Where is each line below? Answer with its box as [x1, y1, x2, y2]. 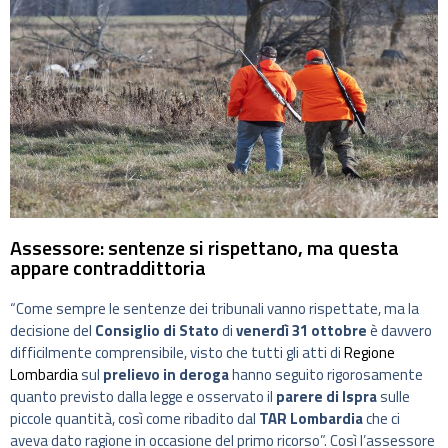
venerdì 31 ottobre [236, 319, 367, 343]
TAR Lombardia [259, 407, 363, 431]
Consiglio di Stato [95, 319, 219, 343]
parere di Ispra [276, 385, 377, 409]
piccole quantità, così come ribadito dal [10, 407, 259, 431]
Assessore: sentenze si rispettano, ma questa [10, 232, 399, 264]
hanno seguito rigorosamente [229, 363, 423, 387]
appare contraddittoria [10, 252, 206, 284]
